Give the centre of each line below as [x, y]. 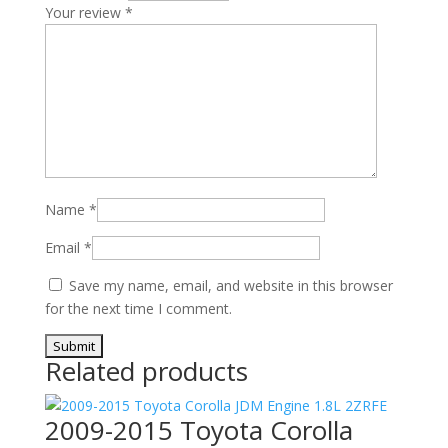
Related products [146, 371]
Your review [84, 12]
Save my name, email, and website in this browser [230, 285]
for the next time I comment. [138, 308]
